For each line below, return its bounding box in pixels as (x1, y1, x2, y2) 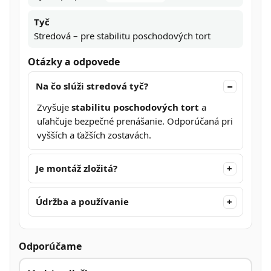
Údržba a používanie (36, 195, 129, 207)
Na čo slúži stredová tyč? (36, 80, 148, 92)
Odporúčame (19, 240, 82, 253)
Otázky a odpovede (28, 55, 120, 68)
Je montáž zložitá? (36, 162, 117, 174)
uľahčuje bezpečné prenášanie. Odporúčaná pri (37, 115, 233, 127)
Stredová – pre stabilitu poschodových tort (34, 29, 211, 42)
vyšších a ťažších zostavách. (37, 129, 151, 141)
